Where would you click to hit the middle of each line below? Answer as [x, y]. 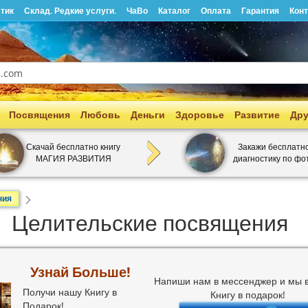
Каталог [174, 11]
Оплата [216, 11]
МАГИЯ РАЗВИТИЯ [73, 158]
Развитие [257, 114]
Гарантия [260, 11]
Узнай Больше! [80, 272]
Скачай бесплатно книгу [73, 146]
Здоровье [200, 114]
